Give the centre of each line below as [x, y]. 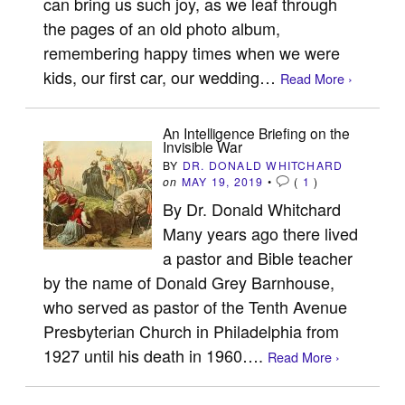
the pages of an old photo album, [162, 28]
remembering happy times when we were [192, 52]
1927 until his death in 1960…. [156, 355]
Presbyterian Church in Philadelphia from [192, 330]
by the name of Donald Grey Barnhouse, [189, 282]
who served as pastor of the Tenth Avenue [196, 306]
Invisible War [203, 146]
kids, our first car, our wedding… [162, 76]
